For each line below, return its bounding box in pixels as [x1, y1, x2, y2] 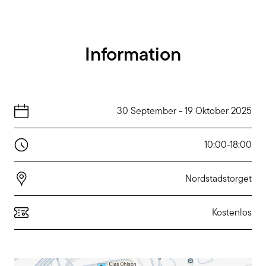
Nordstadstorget [185, 172, 252, 186]
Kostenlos [212, 205, 252, 220]
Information [85, 40, 181, 68]
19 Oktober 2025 [185, 104, 252, 118]
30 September [117, 104, 176, 118]
